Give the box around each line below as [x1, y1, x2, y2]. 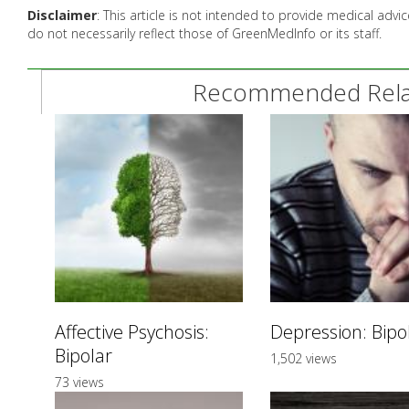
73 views [55, 372, 104, 391]
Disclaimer [27, 6, 97, 25]
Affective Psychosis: [55, 319, 209, 344]
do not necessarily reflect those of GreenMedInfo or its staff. [27, 25, 382, 43]
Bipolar [55, 342, 112, 368]
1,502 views [269, 349, 337, 367]
